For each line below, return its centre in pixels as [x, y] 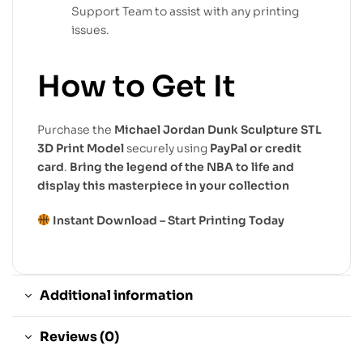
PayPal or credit [256, 148]
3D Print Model [81, 148]
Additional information [116, 296]
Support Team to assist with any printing [185, 12]
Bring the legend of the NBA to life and [182, 167]
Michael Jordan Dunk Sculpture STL [218, 129]
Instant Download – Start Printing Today [168, 220]
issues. [90, 30]
